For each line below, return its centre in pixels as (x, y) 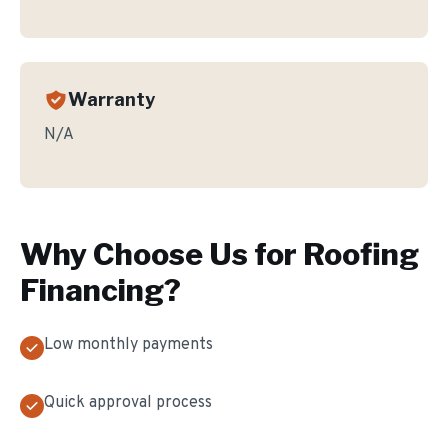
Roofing (361, 254)
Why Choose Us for (161, 254)
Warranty (111, 99)
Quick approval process (128, 403)
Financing (92, 290)
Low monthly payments (128, 345)
